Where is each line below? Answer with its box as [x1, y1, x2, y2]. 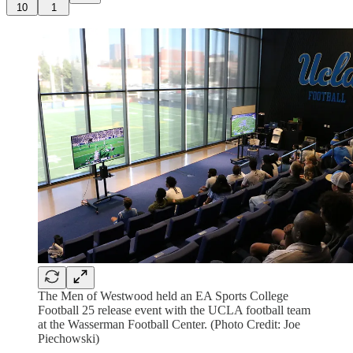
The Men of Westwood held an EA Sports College [38, 289, 288, 303]
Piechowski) [38, 332, 99, 346]
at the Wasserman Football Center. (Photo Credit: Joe [38, 318, 300, 332]
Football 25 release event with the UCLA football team [38, 303, 310, 318]
